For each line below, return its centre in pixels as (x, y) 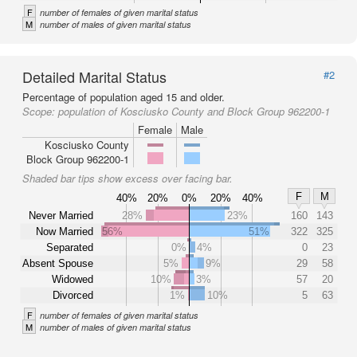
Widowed (73, 279)
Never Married (61, 215)
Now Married (65, 231)
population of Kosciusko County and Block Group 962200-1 (194, 111)
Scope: (40, 111)
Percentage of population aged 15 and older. (124, 97)
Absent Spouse (58, 263)
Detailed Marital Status (94, 76)
